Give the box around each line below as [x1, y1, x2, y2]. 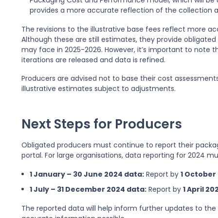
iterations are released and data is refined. [21, 54, 165, 65]
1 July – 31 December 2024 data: [30, 184, 147, 195]
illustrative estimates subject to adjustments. [21, 84, 176, 94]
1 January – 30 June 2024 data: [30, 169, 145, 179]
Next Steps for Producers [21, 115, 182, 133]
